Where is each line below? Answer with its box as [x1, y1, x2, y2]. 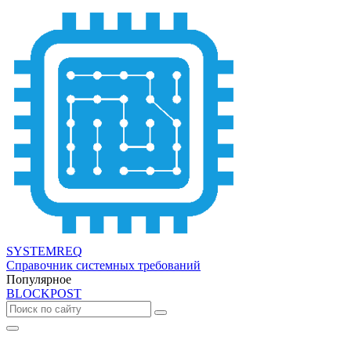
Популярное [6, 273, 71, 286]
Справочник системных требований [6, 259, 201, 272]
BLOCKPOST [6, 287, 81, 300]
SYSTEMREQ [6, 244, 82, 258]
